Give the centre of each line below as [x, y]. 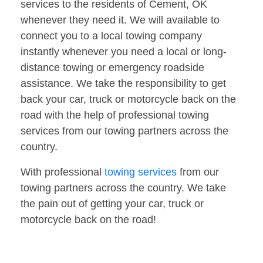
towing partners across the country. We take [123, 188]
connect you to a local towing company [111, 36]
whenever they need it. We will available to [120, 20]
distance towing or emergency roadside [112, 68]
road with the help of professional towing [115, 115]
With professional [63, 172]
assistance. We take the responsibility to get [123, 84]
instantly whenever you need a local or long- [124, 52]
